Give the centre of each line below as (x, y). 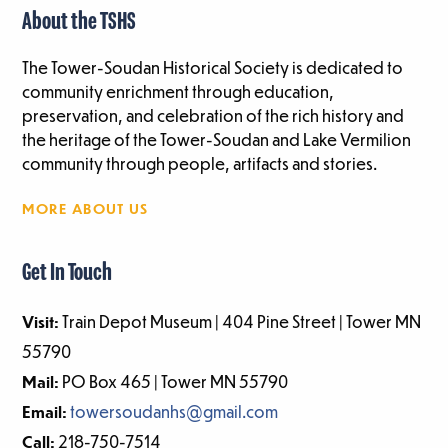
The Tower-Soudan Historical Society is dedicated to (213, 68)
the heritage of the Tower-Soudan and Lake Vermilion (217, 140)
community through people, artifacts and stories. (200, 164)
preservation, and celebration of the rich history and (213, 116)
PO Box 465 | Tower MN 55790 (174, 382)
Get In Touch (67, 274)
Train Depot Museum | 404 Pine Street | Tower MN (240, 322)
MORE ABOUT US (85, 208)
